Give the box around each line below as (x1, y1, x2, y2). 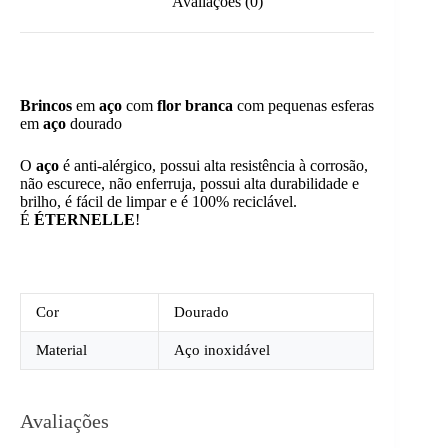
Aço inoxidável (174, 341, 270, 358)
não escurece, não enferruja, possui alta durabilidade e (20, 174, 359, 192)
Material (36, 341, 87, 358)
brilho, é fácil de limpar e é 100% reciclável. (20, 192, 297, 210)
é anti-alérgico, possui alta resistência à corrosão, (59, 156, 368, 174)
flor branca (157, 96, 237, 114)
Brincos (20, 96, 76, 114)
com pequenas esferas (237, 96, 374, 114)
